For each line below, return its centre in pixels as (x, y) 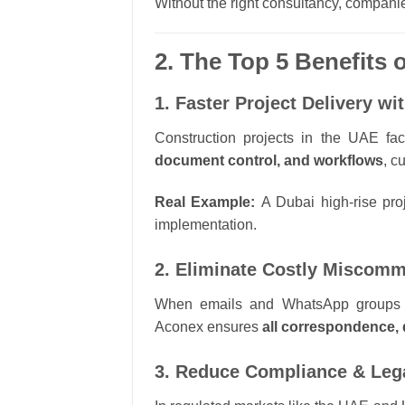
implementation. (206, 224)
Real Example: (205, 202)
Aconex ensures (208, 326)
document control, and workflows (269, 161)
